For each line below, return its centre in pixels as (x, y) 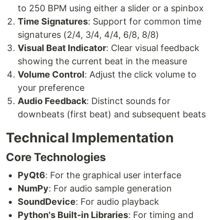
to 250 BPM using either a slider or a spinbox (111, 8)
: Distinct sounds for (128, 101)
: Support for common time (145, 22)
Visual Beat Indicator (62, 48)
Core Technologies (56, 157)
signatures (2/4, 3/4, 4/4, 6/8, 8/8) (88, 35)
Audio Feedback (52, 101)
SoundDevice (47, 202)
